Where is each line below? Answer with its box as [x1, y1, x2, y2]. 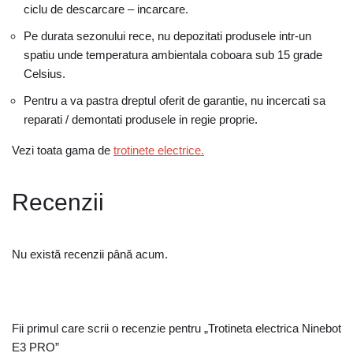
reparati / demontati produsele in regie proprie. [24, 113, 258, 126]
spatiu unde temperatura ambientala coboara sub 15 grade [24, 48, 322, 61]
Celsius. [24, 67, 65, 80]
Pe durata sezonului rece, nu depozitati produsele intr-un [24, 29, 311, 43]
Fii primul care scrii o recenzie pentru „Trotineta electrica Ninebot [12, 321, 341, 335]
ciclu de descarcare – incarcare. [24, 2, 188, 16]
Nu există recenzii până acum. [12, 247, 168, 261]
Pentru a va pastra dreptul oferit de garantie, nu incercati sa [24, 94, 325, 107]
